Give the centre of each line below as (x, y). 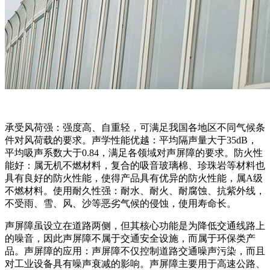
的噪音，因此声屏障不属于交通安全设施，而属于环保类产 (130, 238)
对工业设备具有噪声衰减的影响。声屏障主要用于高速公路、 (135, 263)
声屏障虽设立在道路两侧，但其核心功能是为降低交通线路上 (135, 225)
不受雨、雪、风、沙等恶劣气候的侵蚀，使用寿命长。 (121, 203)
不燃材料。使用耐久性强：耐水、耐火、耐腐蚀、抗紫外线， (135, 190)
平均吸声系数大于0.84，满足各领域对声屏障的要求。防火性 (134, 152)
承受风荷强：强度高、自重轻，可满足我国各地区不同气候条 (135, 127)
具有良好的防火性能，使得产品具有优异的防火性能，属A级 (134, 178)
